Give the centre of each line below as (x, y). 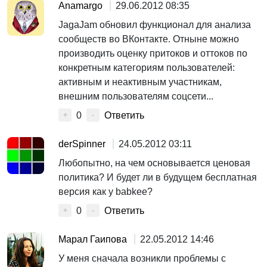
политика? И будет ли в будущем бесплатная (158, 177)
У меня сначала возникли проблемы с (142, 258)
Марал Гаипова (94, 239)
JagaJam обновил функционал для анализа (155, 24)
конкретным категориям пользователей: (147, 67)
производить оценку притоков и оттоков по (153, 53)
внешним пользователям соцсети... (136, 96)
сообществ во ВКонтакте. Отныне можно (149, 39)
